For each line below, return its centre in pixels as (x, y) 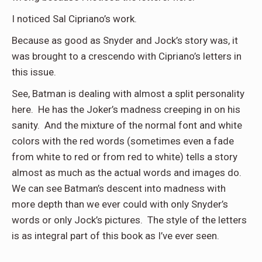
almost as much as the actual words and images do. (128, 173)
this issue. (34, 72)
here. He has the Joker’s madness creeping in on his (126, 110)
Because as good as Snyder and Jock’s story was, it (125, 41)
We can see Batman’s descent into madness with (119, 189)
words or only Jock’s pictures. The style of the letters (129, 220)
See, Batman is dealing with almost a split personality (128, 94)
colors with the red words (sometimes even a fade (123, 141)
